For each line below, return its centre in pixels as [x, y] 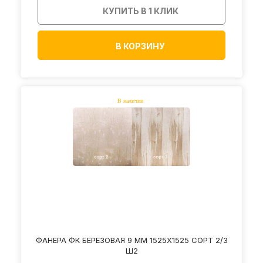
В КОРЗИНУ [140, 46]
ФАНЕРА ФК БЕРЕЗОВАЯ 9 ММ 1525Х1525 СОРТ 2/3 [131, 240]
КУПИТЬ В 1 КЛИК [141, 11]
